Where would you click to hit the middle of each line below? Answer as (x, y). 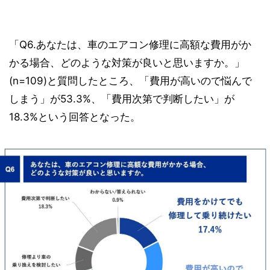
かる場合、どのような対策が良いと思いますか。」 (127, 63)
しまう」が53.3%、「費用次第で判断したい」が (122, 99)
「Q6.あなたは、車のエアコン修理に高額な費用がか (130, 45)
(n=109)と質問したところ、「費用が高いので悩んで (130, 81)
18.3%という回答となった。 (75, 117)
